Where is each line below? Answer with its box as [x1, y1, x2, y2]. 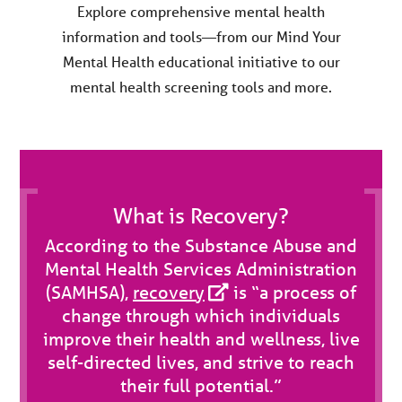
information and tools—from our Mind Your [61, 27, 341, 47]
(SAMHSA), [46, 281, 133, 304]
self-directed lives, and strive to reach [48, 351, 354, 374]
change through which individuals [62, 304, 340, 328]
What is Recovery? [113, 203, 289, 230]
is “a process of [229, 281, 356, 304]
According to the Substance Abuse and [45, 234, 357, 258]
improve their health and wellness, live [42, 328, 360, 351]
